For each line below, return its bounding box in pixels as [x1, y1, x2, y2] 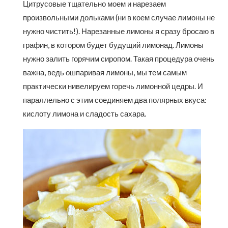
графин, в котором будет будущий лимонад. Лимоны [23, 40, 204, 50]
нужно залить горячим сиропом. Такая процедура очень [23, 54, 214, 64]
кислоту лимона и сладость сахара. [23, 109, 146, 119]
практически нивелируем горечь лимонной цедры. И [23, 81, 203, 91]
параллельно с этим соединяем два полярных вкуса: [23, 95, 207, 105]
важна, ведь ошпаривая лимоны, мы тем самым [23, 68, 187, 77]
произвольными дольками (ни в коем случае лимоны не [23, 13, 215, 22]
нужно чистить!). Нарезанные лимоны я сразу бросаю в [23, 26, 214, 36]
